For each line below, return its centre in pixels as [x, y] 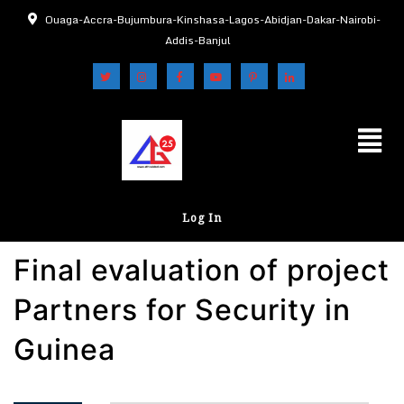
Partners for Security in [182, 310]
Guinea [64, 349]
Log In [202, 218]
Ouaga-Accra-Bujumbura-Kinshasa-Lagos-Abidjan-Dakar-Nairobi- [213, 19]
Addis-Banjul [197, 40]
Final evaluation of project [202, 270]
